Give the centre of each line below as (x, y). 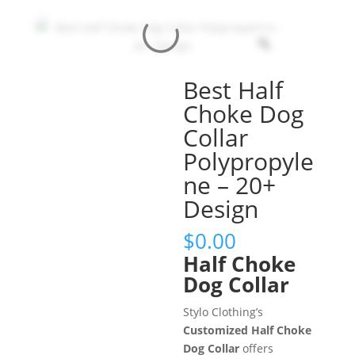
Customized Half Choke (248, 330)
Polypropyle (249, 161)
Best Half (233, 90)
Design (221, 208)
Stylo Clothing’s (223, 311)
